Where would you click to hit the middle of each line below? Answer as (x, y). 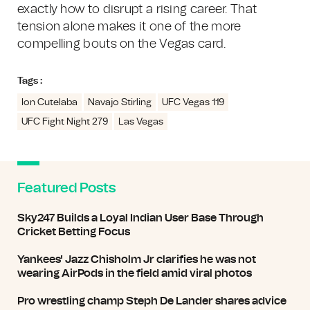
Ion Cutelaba (49, 102)
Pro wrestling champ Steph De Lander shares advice (152, 301)
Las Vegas (141, 122)
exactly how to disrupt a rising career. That (137, 10)
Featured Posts (66, 188)
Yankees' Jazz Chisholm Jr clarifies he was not (137, 259)
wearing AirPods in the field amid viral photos (135, 273)
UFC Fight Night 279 (65, 122)
